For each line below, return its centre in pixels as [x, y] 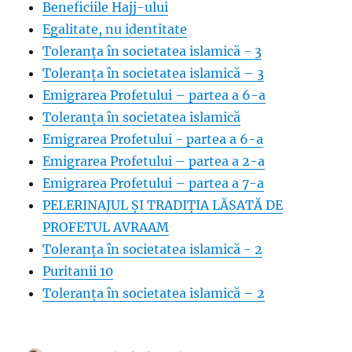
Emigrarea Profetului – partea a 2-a [154, 161]
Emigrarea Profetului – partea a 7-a [154, 183]
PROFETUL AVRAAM [106, 227]
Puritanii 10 [78, 271]
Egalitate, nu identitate [115, 29]
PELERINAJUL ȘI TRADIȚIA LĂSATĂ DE [163, 205]
